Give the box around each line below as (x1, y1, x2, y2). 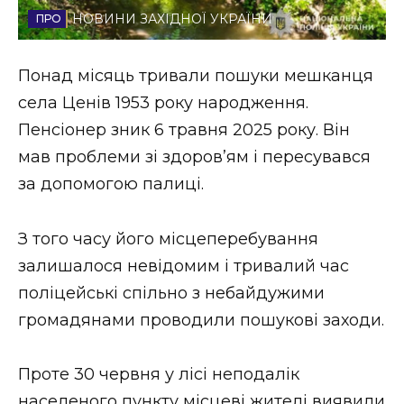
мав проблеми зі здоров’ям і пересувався (18, 147, 371, 168)
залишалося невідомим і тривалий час (18, 255, 349, 276)
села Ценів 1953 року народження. (18, 93, 308, 114)
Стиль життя (41, 12, 133, 29)
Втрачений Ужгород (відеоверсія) (41, 95, 299, 112)
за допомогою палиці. (18, 174, 204, 195)
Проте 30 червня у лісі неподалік (18, 364, 299, 385)
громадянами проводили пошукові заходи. (18, 309, 384, 330)
